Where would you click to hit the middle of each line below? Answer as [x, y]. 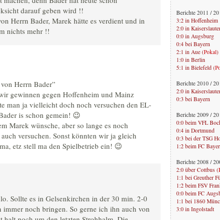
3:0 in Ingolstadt [195, 209]
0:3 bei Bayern [193, 99]
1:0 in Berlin [191, 59]
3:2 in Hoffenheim [197, 20]
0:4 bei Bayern [193, 44]
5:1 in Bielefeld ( [196, 67]
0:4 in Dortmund [195, 130]
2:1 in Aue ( [190, 52]
